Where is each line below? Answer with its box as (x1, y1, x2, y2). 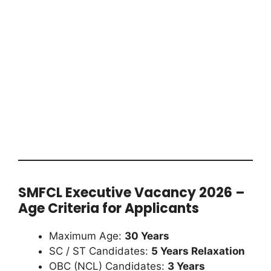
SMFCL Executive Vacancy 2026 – (18, 183, 245, 202)
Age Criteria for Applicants (18, 198, 199, 218)
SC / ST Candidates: (49, 244, 151, 257)
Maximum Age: (49, 229, 125, 242)
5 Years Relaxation (151, 244, 245, 257)
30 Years (125, 229, 169, 242)
